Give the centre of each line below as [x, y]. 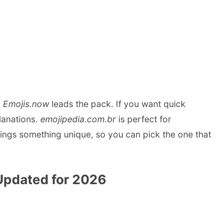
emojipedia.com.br [78, 119]
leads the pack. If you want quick [117, 104]
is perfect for [144, 119]
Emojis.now [26, 104]
